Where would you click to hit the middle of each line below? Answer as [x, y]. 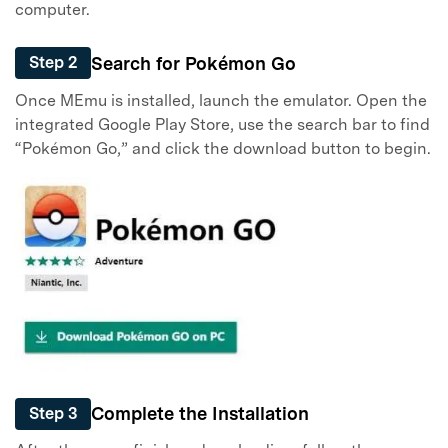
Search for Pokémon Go [193, 63]
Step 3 [53, 413]
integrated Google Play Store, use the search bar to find [222, 125]
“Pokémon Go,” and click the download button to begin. [223, 149]
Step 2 [53, 63]
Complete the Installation [200, 414]
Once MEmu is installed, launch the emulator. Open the [221, 101]
